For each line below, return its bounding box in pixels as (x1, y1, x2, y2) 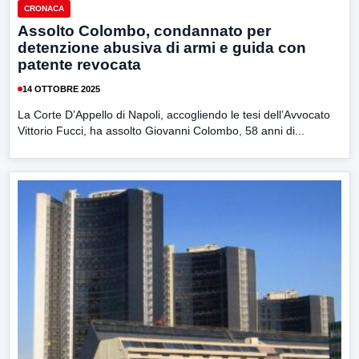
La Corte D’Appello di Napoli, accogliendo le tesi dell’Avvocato (18, 108, 330, 122)
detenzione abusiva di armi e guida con (18, 39, 306, 57)
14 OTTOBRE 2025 (22, 83, 100, 94)
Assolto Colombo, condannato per (18, 22, 271, 40)
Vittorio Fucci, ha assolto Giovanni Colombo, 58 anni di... (18, 124, 305, 138)
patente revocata (18, 56, 141, 74)
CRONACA (24, 4, 64, 14)
